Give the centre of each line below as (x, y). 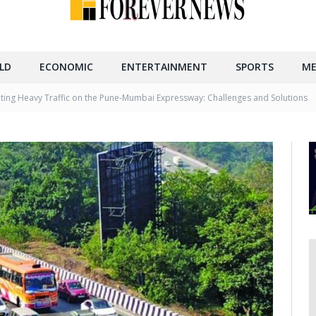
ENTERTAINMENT (164, 67)
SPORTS (255, 67)
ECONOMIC (66, 67)
